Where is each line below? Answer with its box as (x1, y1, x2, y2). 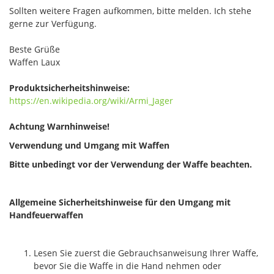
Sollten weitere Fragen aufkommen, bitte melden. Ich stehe (9, 4, 251, 17)
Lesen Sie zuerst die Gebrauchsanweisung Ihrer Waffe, (34, 246, 258, 259)
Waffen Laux (9, 56, 60, 68)
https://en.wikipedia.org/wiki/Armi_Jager (9, 94, 173, 106)
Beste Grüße (9, 43, 60, 55)
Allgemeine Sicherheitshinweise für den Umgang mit (9, 196, 231, 208)
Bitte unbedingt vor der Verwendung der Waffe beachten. (9, 158, 252, 170)
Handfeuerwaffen (9, 209, 83, 221)
